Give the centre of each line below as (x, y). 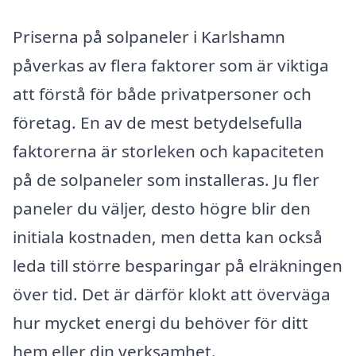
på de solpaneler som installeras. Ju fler (166, 179)
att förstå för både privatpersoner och (162, 93)
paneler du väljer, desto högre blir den (162, 208)
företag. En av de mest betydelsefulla (158, 122)
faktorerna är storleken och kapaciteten (168, 151)
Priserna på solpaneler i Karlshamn (149, 36)
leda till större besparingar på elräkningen (178, 265)
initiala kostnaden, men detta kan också (168, 236)
